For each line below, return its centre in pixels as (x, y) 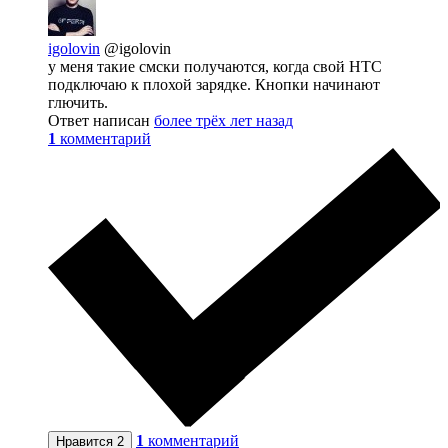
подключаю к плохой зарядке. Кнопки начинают (214, 85)
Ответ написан (101, 121)
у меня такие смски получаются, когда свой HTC (215, 67)
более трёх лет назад (223, 121)
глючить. (78, 103)
